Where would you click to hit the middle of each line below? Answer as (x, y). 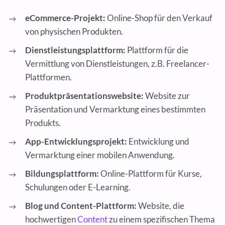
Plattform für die (158, 50)
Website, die (161, 206)
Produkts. (43, 123)
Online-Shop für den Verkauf (159, 18)
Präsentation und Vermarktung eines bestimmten (115, 109)
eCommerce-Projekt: (65, 18)
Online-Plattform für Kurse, (151, 174)
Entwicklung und (159, 142)
